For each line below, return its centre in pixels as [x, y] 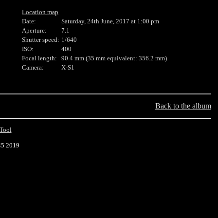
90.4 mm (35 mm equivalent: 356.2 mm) [114, 58]
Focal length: [39, 58]
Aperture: [34, 31]
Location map [40, 12]
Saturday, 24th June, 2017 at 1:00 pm [110, 21]
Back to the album [183, 106]
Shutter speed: [41, 40]
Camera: [33, 68]
